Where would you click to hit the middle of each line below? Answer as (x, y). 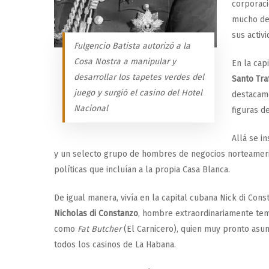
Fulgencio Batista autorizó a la (132, 46)
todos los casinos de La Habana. (115, 245)
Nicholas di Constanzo (96, 213)
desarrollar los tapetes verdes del (139, 77)
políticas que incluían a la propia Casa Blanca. (142, 170)
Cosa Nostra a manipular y (125, 61)
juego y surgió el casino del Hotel (138, 92)
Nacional (91, 108)
